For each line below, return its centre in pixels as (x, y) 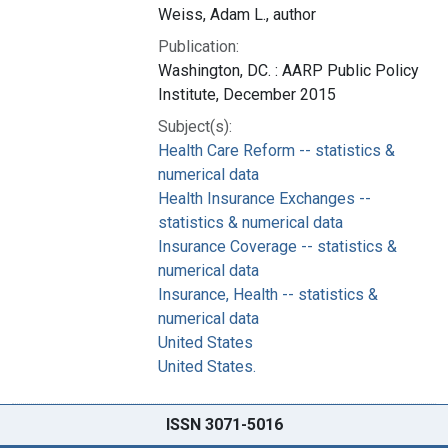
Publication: (198, 46)
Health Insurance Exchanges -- (264, 198)
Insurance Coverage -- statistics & (277, 246)
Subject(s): (195, 126)
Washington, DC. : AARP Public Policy (288, 70)
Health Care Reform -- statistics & (276, 150)
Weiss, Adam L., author (237, 14)
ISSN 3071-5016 (224, 424)
